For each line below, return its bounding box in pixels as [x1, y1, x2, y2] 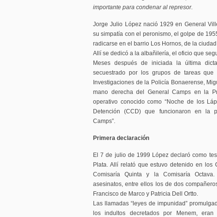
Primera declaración [93, 135, 149, 141]
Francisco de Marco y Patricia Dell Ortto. [93, 190, 198, 197]
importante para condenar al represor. [93, 4, 193, 11]
